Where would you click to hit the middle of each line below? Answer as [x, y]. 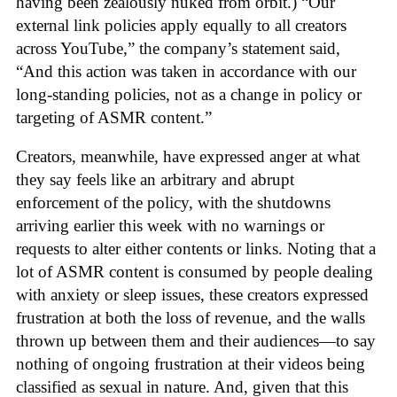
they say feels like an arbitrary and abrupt [155, 180]
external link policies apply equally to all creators [181, 25]
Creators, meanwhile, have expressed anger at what [188, 157]
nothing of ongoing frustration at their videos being [191, 364]
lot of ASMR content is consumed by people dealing [195, 272]
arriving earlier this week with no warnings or [170, 226]
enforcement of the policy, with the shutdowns [173, 203]
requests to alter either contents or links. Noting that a [196, 249]
